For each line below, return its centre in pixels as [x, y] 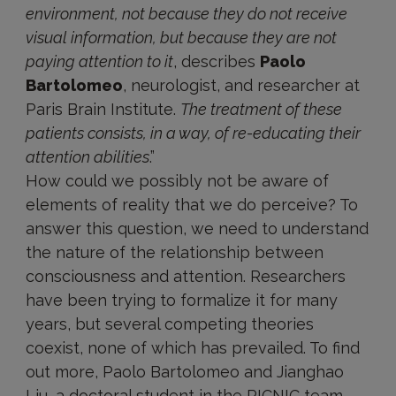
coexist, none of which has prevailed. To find [192, 348]
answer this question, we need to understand [197, 228]
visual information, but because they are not [181, 38]
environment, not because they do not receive [186, 14]
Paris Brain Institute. [103, 109]
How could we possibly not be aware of [177, 181]
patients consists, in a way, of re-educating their [193, 133]
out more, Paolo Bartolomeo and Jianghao [184, 372]
